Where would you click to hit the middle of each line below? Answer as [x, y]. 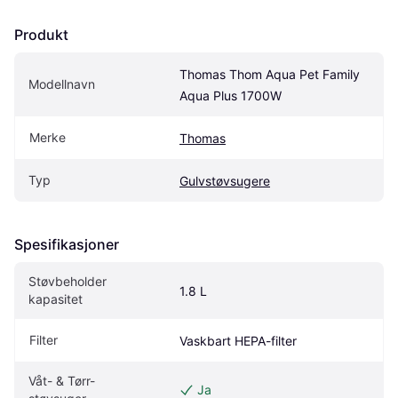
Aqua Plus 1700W [231, 95]
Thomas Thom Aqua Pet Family [270, 74]
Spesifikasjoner [67, 244]
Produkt [41, 34]
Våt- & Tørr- [62, 380]
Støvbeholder [68, 281]
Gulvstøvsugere [225, 180]
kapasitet [56, 298]
